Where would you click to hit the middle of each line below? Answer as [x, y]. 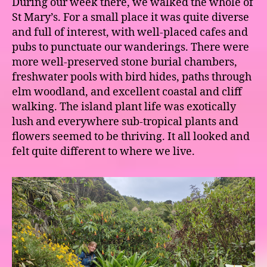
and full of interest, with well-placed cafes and [130, 32]
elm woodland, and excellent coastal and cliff [127, 92]
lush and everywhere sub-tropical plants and [125, 122]
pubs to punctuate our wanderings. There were [131, 47]
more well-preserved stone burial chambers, [125, 62]
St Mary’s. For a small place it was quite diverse [131, 17]
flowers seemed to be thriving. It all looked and [131, 136]
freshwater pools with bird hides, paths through [132, 77]
